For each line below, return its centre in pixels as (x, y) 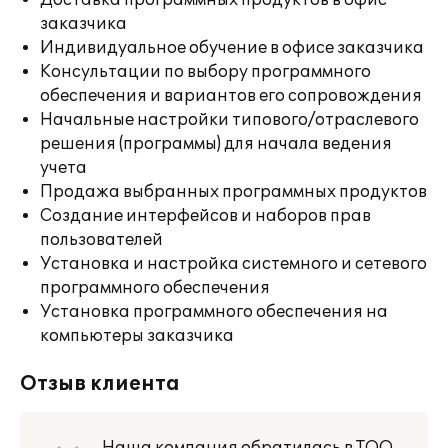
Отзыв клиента (100, 384)
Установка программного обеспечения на (214, 312)
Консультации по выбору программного (205, 72)
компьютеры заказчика (137, 336)
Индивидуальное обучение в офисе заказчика (232, 48)
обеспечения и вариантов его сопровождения (231, 96)
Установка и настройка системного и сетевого (233, 264)
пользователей (101, 240)
